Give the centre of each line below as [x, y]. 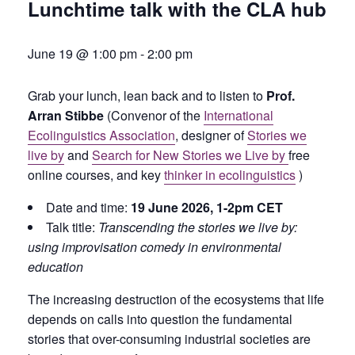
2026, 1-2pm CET [231, 208]
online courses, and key [96, 175]
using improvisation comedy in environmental [155, 247]
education [55, 267]
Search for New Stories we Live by [190, 155]
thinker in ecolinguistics [230, 175]
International [239, 116]
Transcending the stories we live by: [198, 227]
